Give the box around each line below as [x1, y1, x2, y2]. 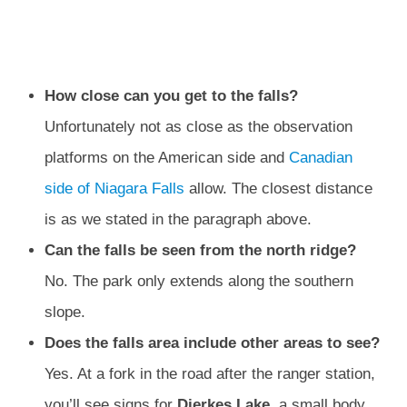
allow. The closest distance [184, 180, 372, 198]
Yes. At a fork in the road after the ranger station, [44, 365, 375, 383]
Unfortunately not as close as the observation [44, 118, 352, 136]
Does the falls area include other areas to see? [44, 334, 380, 352]
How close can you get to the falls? [44, 87, 298, 105]
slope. [44, 303, 85, 322]
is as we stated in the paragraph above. [44, 211, 312, 229]
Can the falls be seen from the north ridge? [44, 242, 356, 260]
